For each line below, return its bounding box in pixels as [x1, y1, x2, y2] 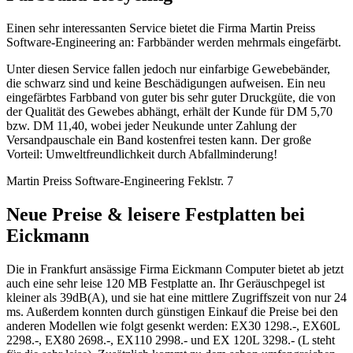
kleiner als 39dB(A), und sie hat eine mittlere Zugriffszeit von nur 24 [6, 291, 347, 305]
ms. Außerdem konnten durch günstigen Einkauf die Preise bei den [6, 305, 338, 319]
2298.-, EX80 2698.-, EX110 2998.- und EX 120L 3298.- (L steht [6, 333, 335, 347]
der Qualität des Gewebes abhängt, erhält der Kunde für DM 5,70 [6, 105, 333, 119]
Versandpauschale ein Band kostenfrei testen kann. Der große [6, 133, 311, 147]
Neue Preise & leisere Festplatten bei [6, 204, 305, 225]
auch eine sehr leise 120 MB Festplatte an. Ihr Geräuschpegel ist [6, 277, 325, 291]
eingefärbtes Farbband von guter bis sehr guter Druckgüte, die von [6, 91, 336, 105]
